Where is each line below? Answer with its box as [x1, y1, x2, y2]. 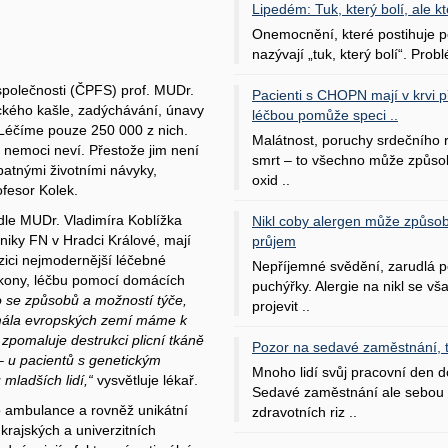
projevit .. [252, 297, 310, 314]
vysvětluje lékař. [93, 372, 198, 388]
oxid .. [252, 171, 290, 188]
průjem [252, 232, 296, 249]
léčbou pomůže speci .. [252, 106, 398, 123]
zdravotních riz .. [252, 403, 357, 420]
